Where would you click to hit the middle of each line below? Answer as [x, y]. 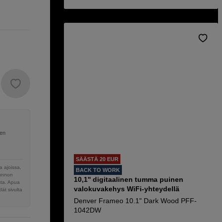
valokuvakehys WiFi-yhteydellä [127, 189]
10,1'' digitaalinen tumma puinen [129, 179]
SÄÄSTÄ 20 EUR [97, 159]
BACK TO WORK [98, 170]
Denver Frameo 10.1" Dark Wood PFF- [135, 201]
